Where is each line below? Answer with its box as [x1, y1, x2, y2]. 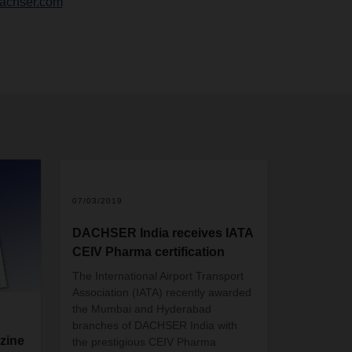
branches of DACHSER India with [72, 318, 238, 332]
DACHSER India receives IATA [72, 225, 254, 240]
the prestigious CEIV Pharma [72, 335, 217, 348]
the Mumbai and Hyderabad [72, 302, 212, 315]
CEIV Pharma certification [72, 244, 225, 258]
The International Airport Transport [72, 269, 244, 282]
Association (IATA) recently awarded [72, 285, 252, 299]
